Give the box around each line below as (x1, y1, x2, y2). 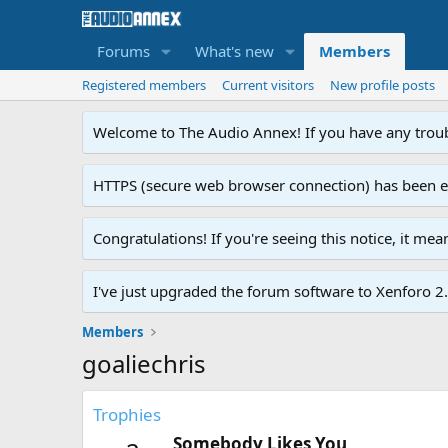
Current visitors (222, 76, 314, 94)
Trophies (93, 403, 161, 426)
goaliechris (82, 347, 206, 380)
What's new (194, 41, 274, 61)
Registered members (82, 76, 206, 94)
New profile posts (330, 76, 435, 94)
